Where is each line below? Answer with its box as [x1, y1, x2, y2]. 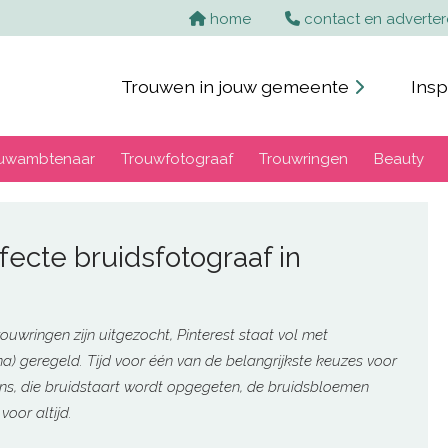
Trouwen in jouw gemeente [121, 76, 353, 97]
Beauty [374, 150, 424, 168]
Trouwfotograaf [121, 150, 233, 168]
